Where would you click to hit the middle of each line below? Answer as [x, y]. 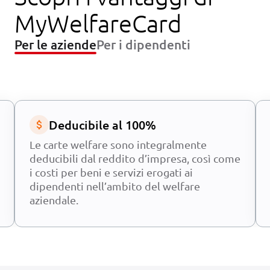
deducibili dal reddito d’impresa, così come [135, 158]
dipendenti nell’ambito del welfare [115, 186]
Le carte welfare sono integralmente [118, 144]
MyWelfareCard [98, 23]
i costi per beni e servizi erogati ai [111, 172]
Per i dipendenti [143, 44]
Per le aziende [55, 44]
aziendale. [54, 199]
